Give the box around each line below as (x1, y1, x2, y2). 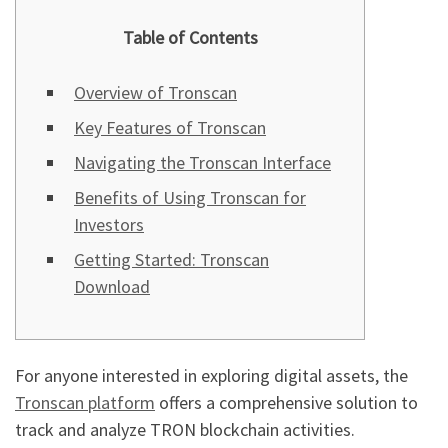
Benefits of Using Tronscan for (74, 186, 306, 210)
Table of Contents (122, 26, 258, 50)
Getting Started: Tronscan (74, 248, 269, 272)
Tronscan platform (15, 391, 155, 415)
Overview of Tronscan (74, 81, 237, 105)
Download (74, 275, 150, 299)
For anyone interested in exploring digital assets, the (15, 364, 408, 388)
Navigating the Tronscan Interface (74, 151, 331, 175)
